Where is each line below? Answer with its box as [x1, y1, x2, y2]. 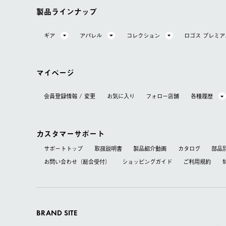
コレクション [126, 31, 160, 39]
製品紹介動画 [133, 144, 166, 153]
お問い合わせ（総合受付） [44, 157, 110, 166]
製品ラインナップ [36, 6, 97, 18]
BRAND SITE [36, 209, 77, 217]
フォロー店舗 [146, 92, 179, 100]
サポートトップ [44, 144, 83, 153]
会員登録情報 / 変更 [44, 92, 95, 100]
